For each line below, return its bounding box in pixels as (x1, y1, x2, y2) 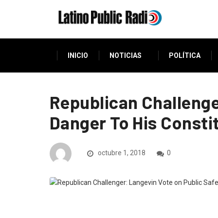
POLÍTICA (169, 52, 200, 60)
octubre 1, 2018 (96, 149, 145, 157)
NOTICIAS (109, 52, 142, 60)
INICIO (68, 52, 88, 60)
